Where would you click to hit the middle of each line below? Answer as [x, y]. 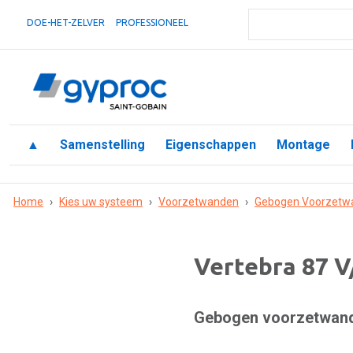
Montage [303, 145]
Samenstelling [102, 145]
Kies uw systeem [101, 202]
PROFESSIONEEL [152, 22]
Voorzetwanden [199, 202]
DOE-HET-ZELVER [66, 22]
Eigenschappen [211, 145]
